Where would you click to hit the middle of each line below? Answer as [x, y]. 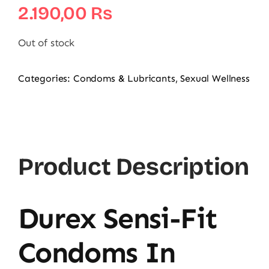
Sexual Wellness [215, 78]
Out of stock [46, 42]
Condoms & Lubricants [124, 78]
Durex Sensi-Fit [117, 218]
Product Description [133, 167]
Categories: [46, 78]
